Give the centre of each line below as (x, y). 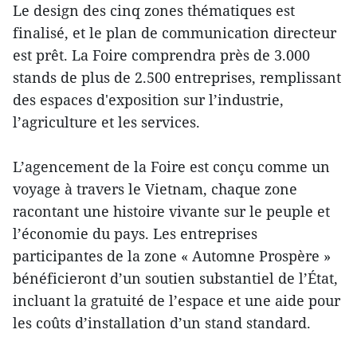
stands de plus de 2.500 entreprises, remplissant (177, 78)
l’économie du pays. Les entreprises (135, 234)
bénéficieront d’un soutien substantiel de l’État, (175, 279)
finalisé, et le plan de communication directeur (175, 33)
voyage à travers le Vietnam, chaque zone (155, 189)
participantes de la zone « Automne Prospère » (172, 256)
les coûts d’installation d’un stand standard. (162, 323)
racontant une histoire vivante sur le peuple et (171, 212)
